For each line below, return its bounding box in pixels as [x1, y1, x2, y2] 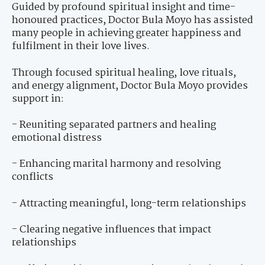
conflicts [12, 169, 53, 186]
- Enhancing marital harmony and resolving [12, 156, 221, 173]
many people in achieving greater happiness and [12, 25, 241, 42]
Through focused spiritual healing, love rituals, [12, 64, 236, 81]
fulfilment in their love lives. [12, 38, 150, 55]
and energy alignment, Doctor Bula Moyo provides [12, 77, 248, 94]
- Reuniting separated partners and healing [12, 117, 216, 133]
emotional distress [12, 130, 102, 146]
